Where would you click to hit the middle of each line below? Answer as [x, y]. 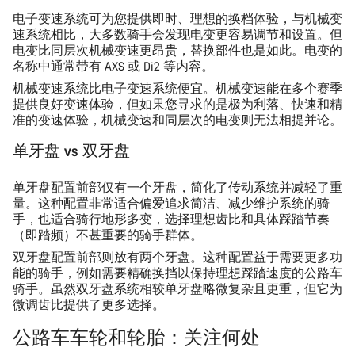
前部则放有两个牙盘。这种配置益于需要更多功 [209, 258]
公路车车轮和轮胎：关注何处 [136, 338]
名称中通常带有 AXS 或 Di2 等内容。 [113, 67]
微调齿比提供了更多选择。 [89, 305]
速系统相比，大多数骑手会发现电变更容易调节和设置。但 [177, 35]
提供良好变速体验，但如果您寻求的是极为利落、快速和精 [177, 105]
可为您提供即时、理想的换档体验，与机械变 [216, 19]
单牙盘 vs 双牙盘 [71, 151]
